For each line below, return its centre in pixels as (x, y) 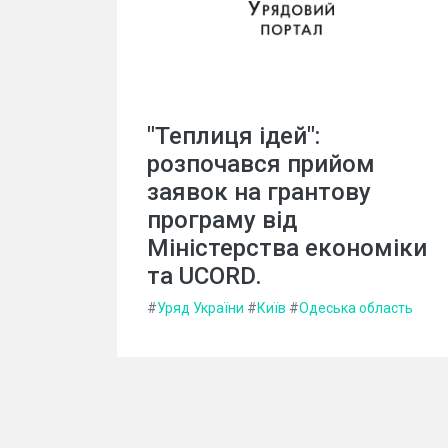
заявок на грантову (259, 191)
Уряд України (200, 307)
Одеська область (356, 307)
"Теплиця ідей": (233, 135)
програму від (222, 219)
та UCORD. (204, 275)
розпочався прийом (261, 163)
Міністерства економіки (287, 247)
